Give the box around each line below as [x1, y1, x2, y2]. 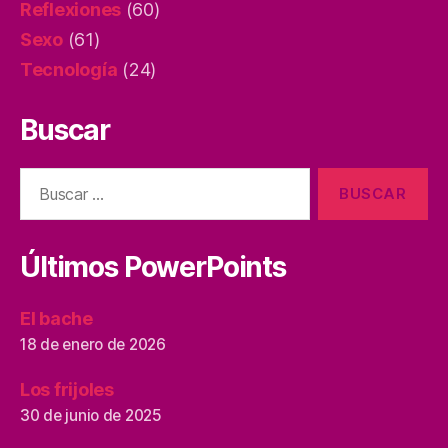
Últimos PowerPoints [20, 250, 286, 284]
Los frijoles [20, 379, 114, 400]
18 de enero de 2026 [20, 335, 166, 354]
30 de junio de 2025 [20, 406, 162, 425]
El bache [20, 308, 93, 329]
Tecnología [20, 59, 118, 80]
